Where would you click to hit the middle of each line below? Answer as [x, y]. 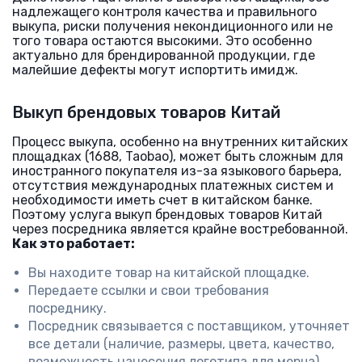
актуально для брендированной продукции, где [164, 55]
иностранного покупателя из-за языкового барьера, [177, 171]
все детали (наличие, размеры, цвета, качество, [181, 344]
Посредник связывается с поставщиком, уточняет [189, 326]
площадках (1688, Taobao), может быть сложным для [178, 156]
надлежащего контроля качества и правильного [164, 12]
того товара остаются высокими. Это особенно [162, 41]
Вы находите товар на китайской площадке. [169, 273]
